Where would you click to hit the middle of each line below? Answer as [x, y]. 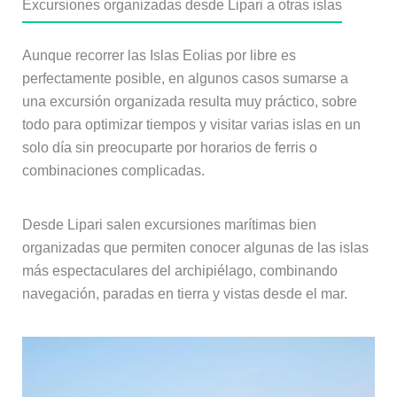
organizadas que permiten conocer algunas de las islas [195, 248]
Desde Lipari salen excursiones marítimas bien [169, 225]
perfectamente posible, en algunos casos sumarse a [185, 79]
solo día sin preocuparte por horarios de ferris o [169, 148]
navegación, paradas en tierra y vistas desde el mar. [184, 294]
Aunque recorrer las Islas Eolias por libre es [159, 56]
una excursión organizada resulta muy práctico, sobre [189, 102]
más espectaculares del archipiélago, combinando [179, 271]
